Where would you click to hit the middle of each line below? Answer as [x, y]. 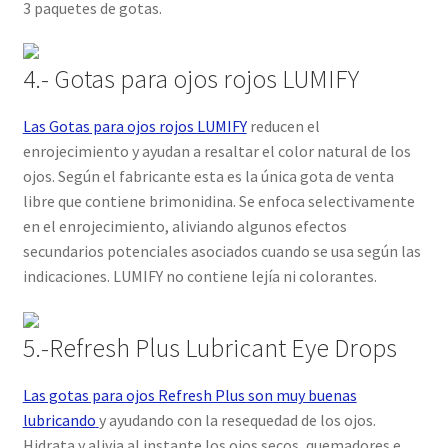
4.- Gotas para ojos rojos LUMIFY [190, 79]
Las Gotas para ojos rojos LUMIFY [134, 126]
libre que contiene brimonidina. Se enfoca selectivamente [218, 201]
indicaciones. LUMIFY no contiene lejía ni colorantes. [199, 276]
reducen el [283, 126]
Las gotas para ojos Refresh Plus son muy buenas [189, 395]
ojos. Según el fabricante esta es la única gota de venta [208, 176]
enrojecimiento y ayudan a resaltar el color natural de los [216, 151]
